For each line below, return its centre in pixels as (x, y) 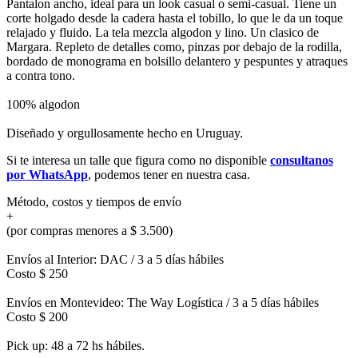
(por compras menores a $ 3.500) (89, 230)
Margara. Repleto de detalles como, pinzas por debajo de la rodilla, (174, 46)
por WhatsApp (47, 174)
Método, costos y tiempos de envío (94, 201)
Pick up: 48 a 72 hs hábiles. (76, 345)
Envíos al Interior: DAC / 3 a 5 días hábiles (115, 259)
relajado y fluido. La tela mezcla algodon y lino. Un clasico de (163, 32)
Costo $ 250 (37, 273)
